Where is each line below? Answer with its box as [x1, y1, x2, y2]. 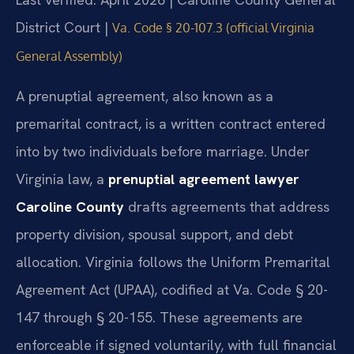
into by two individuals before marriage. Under [16, 141, 310, 160]
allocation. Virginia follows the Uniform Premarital [16, 252, 330, 271]
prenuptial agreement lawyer [108, 169, 299, 188]
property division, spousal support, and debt [16, 224, 293, 243]
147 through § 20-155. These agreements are [16, 307, 303, 326]
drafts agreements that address [124, 197, 330, 216]
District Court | [16, 18, 112, 37]
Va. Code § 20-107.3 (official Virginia [112, 20, 314, 36]
